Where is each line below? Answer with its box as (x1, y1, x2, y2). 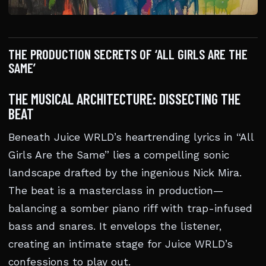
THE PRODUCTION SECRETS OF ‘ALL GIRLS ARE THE (8, 46, 248, 62)
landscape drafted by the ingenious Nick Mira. (8, 167, 242, 179)
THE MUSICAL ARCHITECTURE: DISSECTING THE (8, 90, 240, 107)
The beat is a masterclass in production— (8, 185, 223, 197)
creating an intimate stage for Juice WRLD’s (8, 238, 233, 250)
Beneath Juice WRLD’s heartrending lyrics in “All (8, 131, 254, 143)
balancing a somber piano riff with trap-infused (8, 202, 252, 214)
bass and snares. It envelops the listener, (8, 220, 221, 232)
